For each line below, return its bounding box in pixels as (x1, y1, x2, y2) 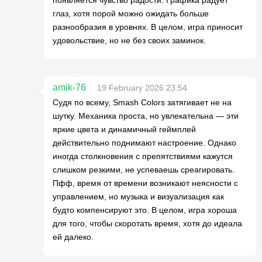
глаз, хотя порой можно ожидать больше (53, 9, 209, 18)
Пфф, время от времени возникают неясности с (53, 178, 238, 188)
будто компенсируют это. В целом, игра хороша (53, 205, 237, 215)
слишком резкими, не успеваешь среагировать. (53, 165, 235, 174)
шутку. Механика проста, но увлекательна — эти (53, 111, 239, 120)
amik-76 (53, 82, 86, 92)
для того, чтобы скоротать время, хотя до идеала (53, 219, 242, 228)
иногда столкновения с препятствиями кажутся (53, 151, 233, 161)
